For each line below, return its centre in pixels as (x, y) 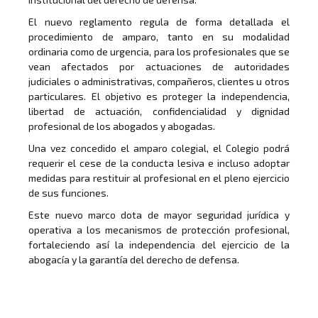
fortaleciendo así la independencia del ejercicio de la (159, 245)
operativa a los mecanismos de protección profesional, (159, 230)
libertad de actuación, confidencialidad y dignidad (159, 111)
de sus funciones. (69, 193)
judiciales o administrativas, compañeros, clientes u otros (159, 82)
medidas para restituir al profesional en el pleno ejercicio (159, 178)
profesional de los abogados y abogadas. (122, 126)
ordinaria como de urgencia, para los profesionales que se (159, 52)
